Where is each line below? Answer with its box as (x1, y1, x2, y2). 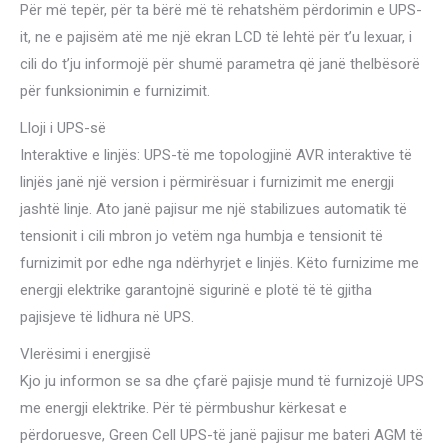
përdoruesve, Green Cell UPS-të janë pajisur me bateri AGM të (20, 425, 423, 444)
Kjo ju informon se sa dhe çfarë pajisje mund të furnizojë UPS (20, 371, 424, 390)
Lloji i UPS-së (20, 118, 106, 137)
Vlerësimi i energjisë (20, 344, 151, 363)
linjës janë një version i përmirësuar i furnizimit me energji (20, 172, 394, 191)
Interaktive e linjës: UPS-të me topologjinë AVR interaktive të (20, 145, 412, 164)
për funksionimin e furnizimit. (20, 81, 210, 100)
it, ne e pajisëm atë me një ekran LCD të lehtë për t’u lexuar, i (20, 27, 412, 46)
